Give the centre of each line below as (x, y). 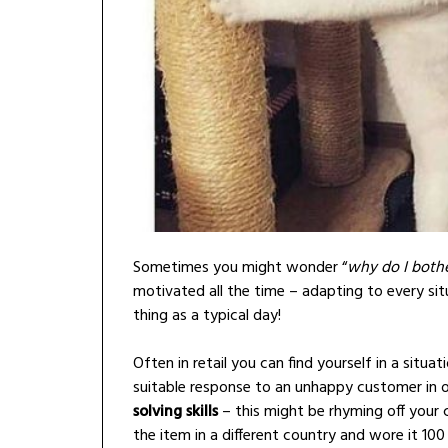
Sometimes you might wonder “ (240, 267)
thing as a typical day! (207, 315)
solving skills (175, 411)
